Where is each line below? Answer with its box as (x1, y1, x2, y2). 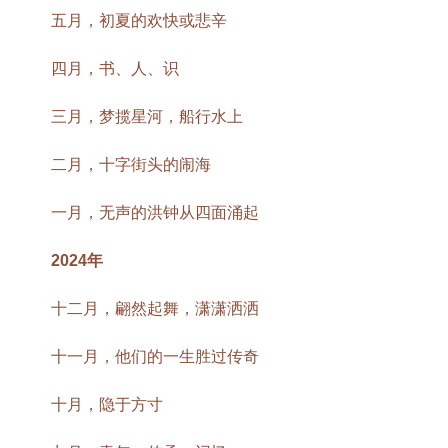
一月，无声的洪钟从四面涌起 (51, 204, 259, 222)
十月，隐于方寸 (51, 396, 163, 414)
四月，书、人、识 (51, 60, 179, 78)
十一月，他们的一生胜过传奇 (51, 348, 259, 366)
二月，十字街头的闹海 (51, 156, 211, 174)
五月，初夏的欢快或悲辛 (51, 12, 227, 30)
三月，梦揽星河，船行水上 (51, 108, 243, 126)
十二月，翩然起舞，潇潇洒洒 (51, 300, 259, 318)
